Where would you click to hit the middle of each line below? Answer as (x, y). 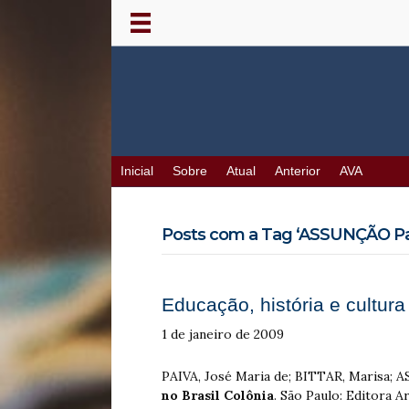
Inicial (137, 172)
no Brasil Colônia (218, 396)
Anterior (298, 172)
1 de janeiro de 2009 (223, 335)
